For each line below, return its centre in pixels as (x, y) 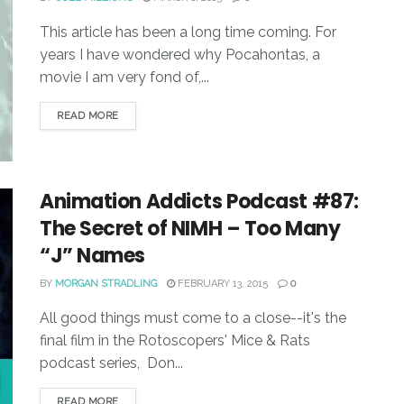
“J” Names (93, 256)
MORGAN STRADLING (106, 284)
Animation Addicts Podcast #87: (199, 202)
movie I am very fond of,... (124, 77)
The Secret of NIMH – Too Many (190, 229)
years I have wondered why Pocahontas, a (180, 54)
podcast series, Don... (111, 363)
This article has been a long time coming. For (188, 32)
